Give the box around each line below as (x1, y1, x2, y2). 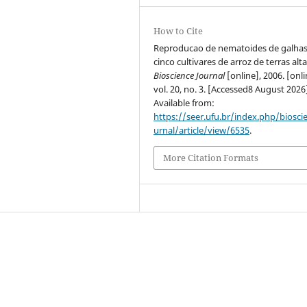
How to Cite (153, 25, 204, 38)
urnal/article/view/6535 (153, 124, 250, 137)
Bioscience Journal (153, 69, 225, 82)
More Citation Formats (163, 151, 259, 164)
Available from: (153, 97, 215, 110)
